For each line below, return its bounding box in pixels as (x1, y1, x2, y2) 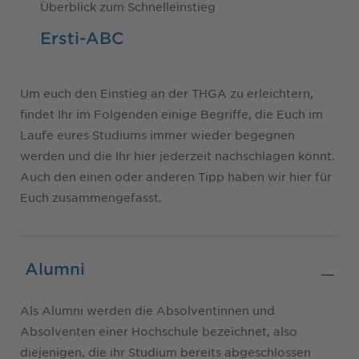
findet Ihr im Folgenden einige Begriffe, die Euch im (20, 106, 323, 121)
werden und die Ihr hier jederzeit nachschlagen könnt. (20, 147, 335, 163)
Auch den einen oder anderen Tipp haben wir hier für (20, 168, 332, 184)
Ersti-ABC (40, 28, 124, 48)
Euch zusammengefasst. (20, 189, 162, 204)
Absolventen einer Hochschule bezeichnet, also (20, 323, 297, 338)
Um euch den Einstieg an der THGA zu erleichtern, (20, 85, 313, 100)
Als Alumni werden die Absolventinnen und (20, 302, 275, 317)
